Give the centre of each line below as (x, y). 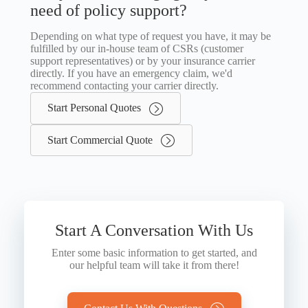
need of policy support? (109, 11)
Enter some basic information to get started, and (154, 252)
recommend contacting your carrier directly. (124, 86)
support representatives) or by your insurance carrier (143, 61)
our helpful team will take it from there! (154, 265)
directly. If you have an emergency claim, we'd (131, 74)
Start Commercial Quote (100, 140)
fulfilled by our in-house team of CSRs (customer (137, 49)
